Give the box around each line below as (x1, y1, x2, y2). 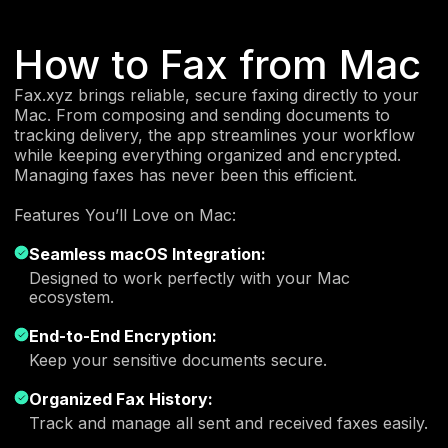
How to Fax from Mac (14, 39, 421, 89)
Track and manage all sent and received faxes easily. (29, 412, 428, 433)
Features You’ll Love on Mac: (14, 204, 236, 225)
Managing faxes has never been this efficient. (14, 164, 357, 185)
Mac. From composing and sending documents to (14, 104, 390, 125)
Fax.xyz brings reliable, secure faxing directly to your (14, 84, 419, 105)
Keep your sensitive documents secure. (29, 349, 327, 370)
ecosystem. (29, 286, 114, 307)
